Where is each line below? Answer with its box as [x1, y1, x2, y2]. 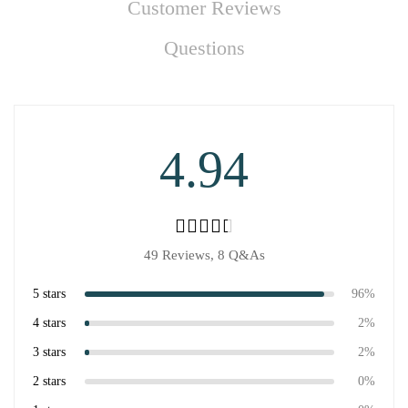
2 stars [33, 373, 66, 388]
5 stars [33, 286, 66, 301]
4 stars [33, 315, 66, 330]
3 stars [33, 344, 66, 359]
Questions [163, 36, 245, 59]
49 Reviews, [143, 247, 218, 262]
